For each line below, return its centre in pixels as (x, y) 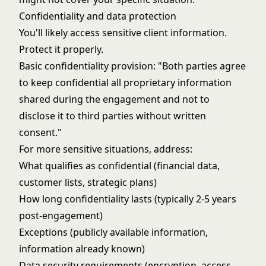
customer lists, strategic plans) (88, 182)
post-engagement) (61, 216)
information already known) (82, 249)
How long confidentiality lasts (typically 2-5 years (128, 199)
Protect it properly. (61, 49)
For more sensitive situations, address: (106, 149)
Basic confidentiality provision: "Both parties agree (132, 66)
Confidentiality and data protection (98, 16)
